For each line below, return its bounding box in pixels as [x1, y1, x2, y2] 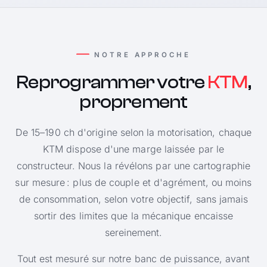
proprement [79, 92, 188, 113]
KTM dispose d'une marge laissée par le [42, 142, 225, 155]
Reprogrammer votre [16, 72, 207, 94]
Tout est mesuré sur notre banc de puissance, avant [17, 252, 250, 265]
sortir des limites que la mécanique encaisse [33, 209, 234, 222]
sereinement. [104, 226, 163, 238]
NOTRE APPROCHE [94, 50, 191, 59]
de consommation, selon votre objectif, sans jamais [18, 193, 249, 205]
